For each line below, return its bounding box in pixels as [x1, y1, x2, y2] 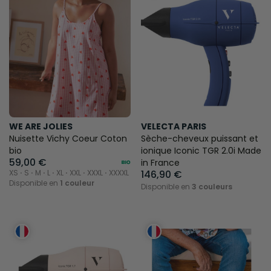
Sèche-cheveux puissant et [140, 132, 258, 145]
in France [140, 156, 180, 169]
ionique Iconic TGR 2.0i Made [140, 144, 261, 157]
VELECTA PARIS [140, 120, 206, 132]
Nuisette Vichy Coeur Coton [9, 132, 127, 145]
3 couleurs [191, 181, 232, 192]
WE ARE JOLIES [9, 120, 73, 132]
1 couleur [60, 177, 94, 188]
